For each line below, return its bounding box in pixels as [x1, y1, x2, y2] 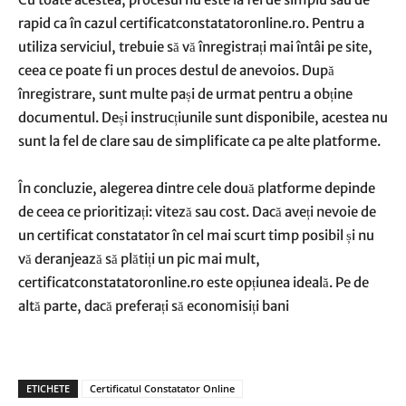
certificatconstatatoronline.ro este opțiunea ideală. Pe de [18, 274, 369, 291]
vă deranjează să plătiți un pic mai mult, [18, 250, 260, 267]
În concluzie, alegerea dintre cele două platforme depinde [18, 179, 375, 197]
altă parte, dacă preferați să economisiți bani [18, 297, 289, 314]
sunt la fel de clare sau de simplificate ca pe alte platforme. [18, 132, 381, 150]
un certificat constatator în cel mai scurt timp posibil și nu [18, 227, 374, 244]
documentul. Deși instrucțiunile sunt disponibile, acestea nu [18, 109, 388, 126]
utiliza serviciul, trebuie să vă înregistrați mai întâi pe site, [18, 38, 372, 55]
